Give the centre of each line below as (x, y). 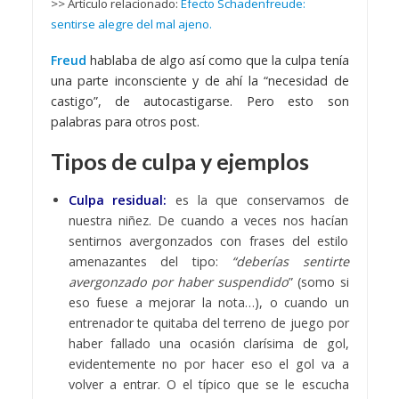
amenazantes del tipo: (143, 261)
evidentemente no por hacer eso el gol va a (208, 363)
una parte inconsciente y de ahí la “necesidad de (199, 80)
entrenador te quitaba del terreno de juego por (208, 322)
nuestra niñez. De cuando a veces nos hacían (208, 220)
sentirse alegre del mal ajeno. (132, 24)
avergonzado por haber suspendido (179, 281)
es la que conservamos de (258, 199)
